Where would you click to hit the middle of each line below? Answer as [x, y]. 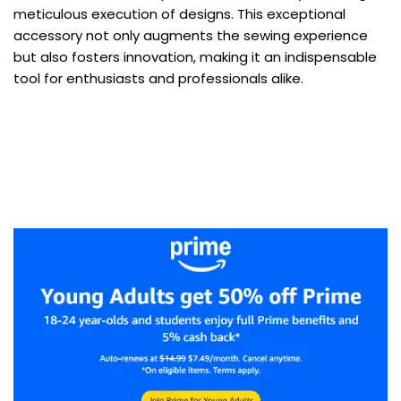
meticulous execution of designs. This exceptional [179, 14]
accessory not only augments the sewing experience [191, 36]
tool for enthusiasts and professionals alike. [158, 79]
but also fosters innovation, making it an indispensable [195, 57]
